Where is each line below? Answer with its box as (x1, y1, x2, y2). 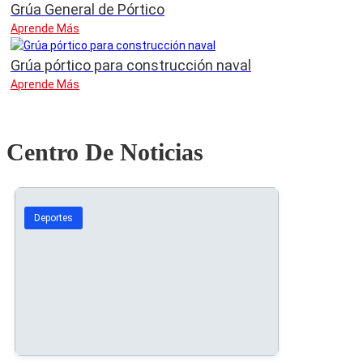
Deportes (34, 212, 73, 224)
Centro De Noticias (6, 139, 203, 166)
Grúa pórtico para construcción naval (11, 57, 251, 75)
